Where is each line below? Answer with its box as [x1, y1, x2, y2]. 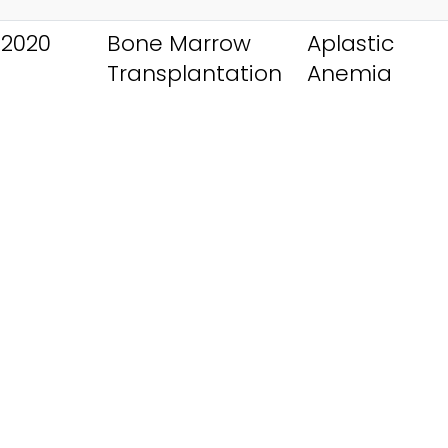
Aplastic [307, 27, 394, 59]
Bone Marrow [107, 27, 251, 59]
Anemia [307, 57, 392, 89]
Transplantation [107, 57, 282, 89]
